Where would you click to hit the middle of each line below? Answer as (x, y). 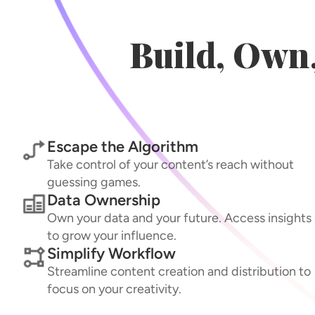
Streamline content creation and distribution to (179, 271)
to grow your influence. (111, 235)
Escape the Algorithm (122, 146)
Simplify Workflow (111, 253)
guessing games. (94, 182)
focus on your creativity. (114, 289)
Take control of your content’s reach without (170, 164)
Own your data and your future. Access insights (179, 218)
